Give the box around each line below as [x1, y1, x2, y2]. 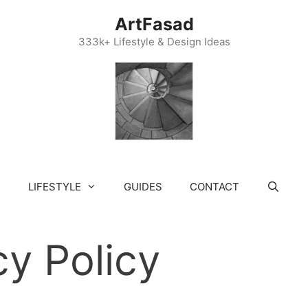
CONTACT [189, 180, 239, 193]
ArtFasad [114, 14, 194, 34]
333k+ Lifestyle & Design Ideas [78, 35, 230, 48]
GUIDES [123, 180, 162, 193]
